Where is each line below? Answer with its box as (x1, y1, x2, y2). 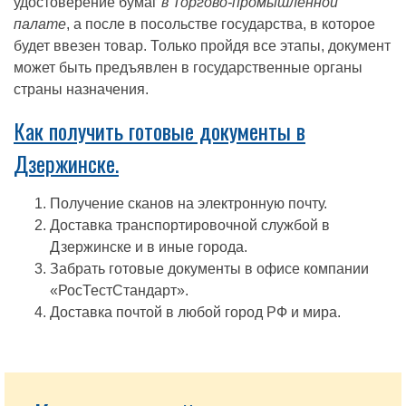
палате (14, 16, 66, 32)
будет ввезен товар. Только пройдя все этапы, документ (14, 38, 391, 53)
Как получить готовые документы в (14, 114, 305, 147)
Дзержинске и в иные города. (50, 239, 247, 255)
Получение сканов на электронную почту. (50, 196, 327, 211)
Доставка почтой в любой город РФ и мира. (50, 304, 341, 320)
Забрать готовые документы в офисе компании (50, 261, 369, 276)
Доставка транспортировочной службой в (50, 217, 330, 233)
